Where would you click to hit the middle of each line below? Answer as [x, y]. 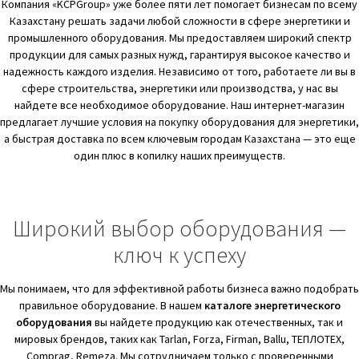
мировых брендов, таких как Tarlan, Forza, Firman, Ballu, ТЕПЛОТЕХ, [179, 339]
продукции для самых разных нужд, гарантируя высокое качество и [179, 55]
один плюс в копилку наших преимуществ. [179, 156]
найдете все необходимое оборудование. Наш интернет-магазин [179, 105]
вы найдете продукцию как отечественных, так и [218, 323]
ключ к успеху [179, 255]
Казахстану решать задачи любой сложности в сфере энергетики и [179, 21]
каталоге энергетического [272, 306]
